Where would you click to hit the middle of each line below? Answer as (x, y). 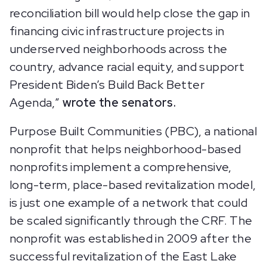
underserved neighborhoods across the (119, 49)
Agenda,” (36, 103)
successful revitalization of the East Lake (123, 256)
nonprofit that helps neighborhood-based (125, 149)
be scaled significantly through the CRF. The (131, 221)
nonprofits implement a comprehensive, (121, 167)
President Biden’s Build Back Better (107, 85)
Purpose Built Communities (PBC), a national (133, 131)
